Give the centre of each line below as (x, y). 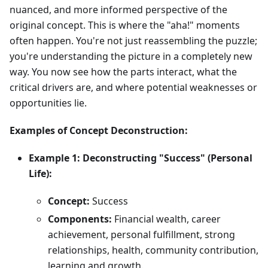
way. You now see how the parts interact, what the (123, 72)
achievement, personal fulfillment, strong (141, 235)
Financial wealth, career (166, 219)
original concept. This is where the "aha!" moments (125, 25)
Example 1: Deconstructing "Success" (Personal (141, 158)
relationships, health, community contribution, (153, 250)
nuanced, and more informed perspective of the (118, 10)
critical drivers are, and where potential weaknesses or (133, 88)
